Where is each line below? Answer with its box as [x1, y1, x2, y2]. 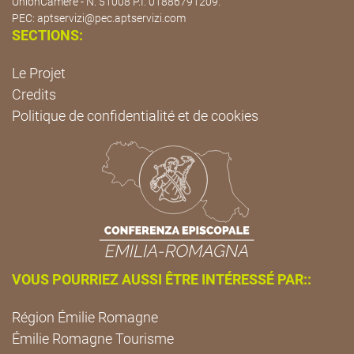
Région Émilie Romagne [12, 309, 158, 326]
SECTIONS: [12, 26, 83, 43]
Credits [12, 85, 56, 103]
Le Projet [12, 64, 66, 81]
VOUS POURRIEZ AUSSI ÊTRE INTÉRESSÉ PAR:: [12, 271, 311, 288]
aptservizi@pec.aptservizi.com [37, 11, 186, 24]
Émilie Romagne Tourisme [12, 330, 174, 348]
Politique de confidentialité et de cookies [12, 107, 258, 124]
